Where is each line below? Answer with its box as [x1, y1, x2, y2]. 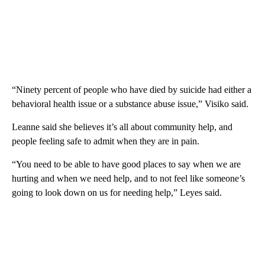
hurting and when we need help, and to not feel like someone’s [12, 173, 245, 184]
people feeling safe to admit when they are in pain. [12, 136, 199, 147]
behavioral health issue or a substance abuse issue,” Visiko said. [12, 99, 248, 109]
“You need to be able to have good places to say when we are [12, 159, 241, 170]
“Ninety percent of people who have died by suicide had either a [12, 85, 251, 95]
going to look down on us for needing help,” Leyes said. [12, 188, 222, 198]
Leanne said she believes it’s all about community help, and [12, 122, 232, 132]
